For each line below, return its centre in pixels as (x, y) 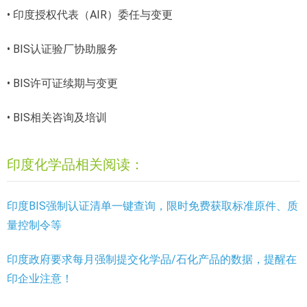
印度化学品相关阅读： (75, 164)
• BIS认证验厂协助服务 (62, 49)
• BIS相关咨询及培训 (57, 117)
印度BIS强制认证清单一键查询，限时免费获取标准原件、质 (152, 206)
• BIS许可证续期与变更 (62, 83)
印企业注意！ (40, 278)
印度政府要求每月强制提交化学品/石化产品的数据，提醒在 (152, 259)
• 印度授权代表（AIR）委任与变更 (90, 14)
